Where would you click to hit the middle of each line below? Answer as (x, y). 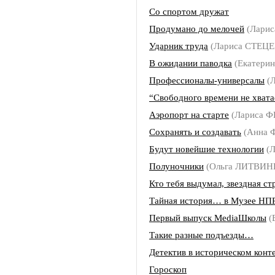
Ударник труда (179, 46)
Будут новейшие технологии (207, 149)
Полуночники (176, 166)
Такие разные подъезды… (201, 235)
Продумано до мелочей (197, 29)
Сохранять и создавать (195, 132)
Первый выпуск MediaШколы (208, 218)
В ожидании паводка (191, 63)
